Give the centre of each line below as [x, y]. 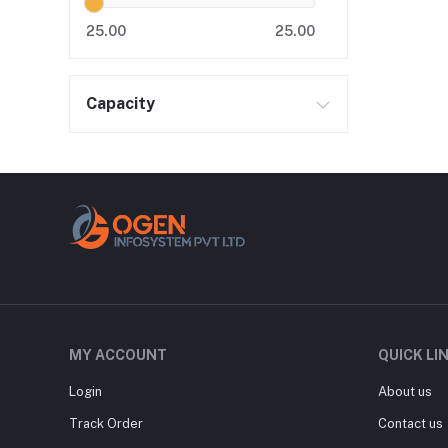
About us [404, 392]
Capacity [120, 103]
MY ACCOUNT [117, 355]
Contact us [410, 424]
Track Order [105, 424]
